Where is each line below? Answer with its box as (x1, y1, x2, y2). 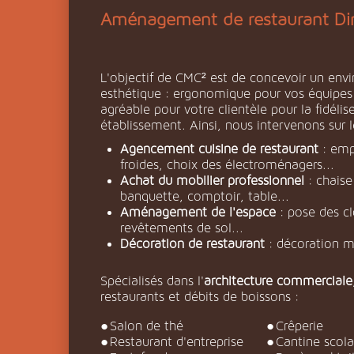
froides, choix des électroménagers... (120, 158, 334, 171)
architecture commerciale (204, 274, 352, 288)
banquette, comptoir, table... (120, 190, 289, 203)
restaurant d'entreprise (118, 335, 243, 348)
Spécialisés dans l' (100, 274, 204, 288)
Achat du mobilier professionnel (129, 174, 304, 187)
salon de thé (117, 319, 183, 333)
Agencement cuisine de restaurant (129, 142, 318, 156)
